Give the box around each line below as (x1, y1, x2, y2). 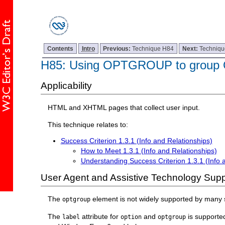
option (121, 213, 142, 220)
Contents (47, 45, 74, 52)
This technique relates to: (48, 120, 129, 129)
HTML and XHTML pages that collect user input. (48, 103, 200, 111)
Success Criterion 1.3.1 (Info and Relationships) (60, 137, 212, 145)
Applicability (40, 80, 92, 91)
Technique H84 (132, 45, 174, 52)
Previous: (103, 45, 133, 52)
